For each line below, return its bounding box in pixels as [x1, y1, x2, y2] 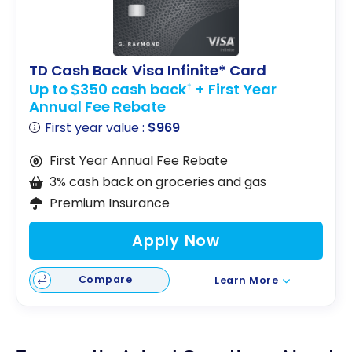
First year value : [45, 119, 148, 137]
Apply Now [132, 230, 220, 252]
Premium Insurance [49, 194, 170, 213]
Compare [78, 273, 133, 287]
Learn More [214, 273, 279, 287]
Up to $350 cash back [29, 79, 187, 100]
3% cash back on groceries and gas [49, 173, 266, 192]
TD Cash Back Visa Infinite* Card [29, 60, 266, 80]
